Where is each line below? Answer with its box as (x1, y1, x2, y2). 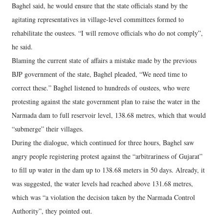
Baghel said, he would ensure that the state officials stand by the (12, 1, 188, 10)
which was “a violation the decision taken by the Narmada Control (12, 193, 195, 202)
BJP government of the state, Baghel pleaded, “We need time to (12, 69, 187, 79)
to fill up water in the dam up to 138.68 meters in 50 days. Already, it (12, 165, 205, 175)
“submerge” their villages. (12, 124, 84, 133)
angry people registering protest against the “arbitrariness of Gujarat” (12, 152, 202, 161)
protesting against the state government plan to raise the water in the (12, 97, 200, 106)
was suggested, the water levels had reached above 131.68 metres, (12, 179, 193, 188)
